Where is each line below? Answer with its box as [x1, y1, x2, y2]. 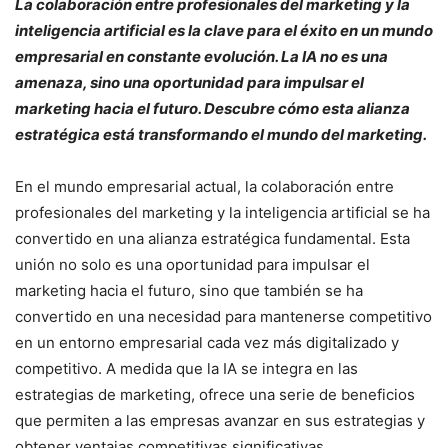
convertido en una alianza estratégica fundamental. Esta [15, 228, 410, 248]
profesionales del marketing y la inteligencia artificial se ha [15, 202, 430, 222]
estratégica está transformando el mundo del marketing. [15, 124, 427, 144]
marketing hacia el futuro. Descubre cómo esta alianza [15, 98, 410, 118]
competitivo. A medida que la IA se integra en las [15, 358, 358, 378]
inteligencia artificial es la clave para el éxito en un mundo [15, 20, 433, 40]
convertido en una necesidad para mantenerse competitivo [15, 306, 432, 326]
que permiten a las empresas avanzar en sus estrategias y [15, 410, 425, 430]
